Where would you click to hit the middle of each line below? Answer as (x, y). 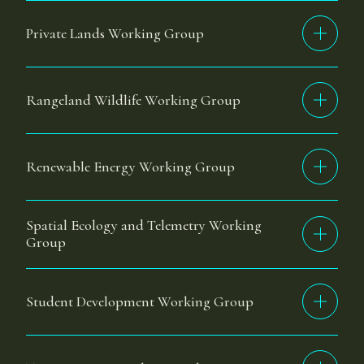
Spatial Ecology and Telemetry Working (144, 225)
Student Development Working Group (140, 301)
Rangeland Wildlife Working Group (133, 100)
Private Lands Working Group (115, 33)
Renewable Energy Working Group (130, 166)
